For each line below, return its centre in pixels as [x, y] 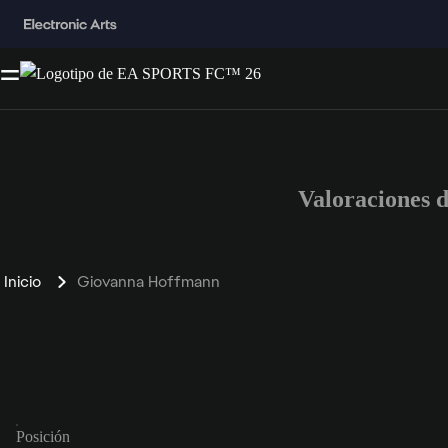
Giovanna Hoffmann [148, 281]
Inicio [22, 281]
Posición [43, 436]
